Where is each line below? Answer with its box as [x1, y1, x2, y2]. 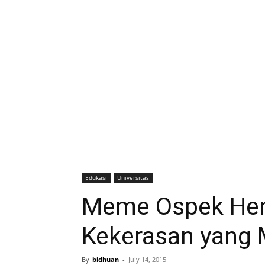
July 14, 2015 [128, 255, 166, 264]
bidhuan [92, 255, 119, 264]
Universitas [117, 173, 149, 182]
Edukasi [85, 173, 107, 182]
